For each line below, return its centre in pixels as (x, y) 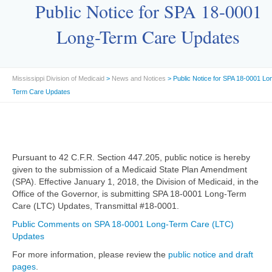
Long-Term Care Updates (148, 36)
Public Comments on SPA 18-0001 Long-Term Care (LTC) (123, 224)
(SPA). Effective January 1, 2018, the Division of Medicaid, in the (135, 182)
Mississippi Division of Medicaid (58, 78)
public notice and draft (211, 254)
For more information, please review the (90, 254)
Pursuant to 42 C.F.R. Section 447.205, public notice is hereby (131, 157)
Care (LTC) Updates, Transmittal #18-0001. (96, 206)
